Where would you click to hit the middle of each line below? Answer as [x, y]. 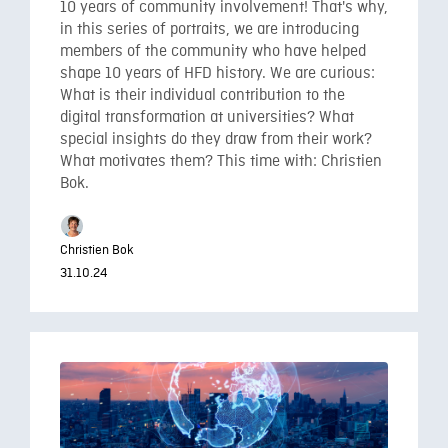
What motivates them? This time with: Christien [221, 162]
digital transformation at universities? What [207, 118]
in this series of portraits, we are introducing [209, 30]
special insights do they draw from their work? [216, 140]
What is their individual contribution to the [202, 96]
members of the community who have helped [213, 52]
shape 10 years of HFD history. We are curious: [217, 74]
